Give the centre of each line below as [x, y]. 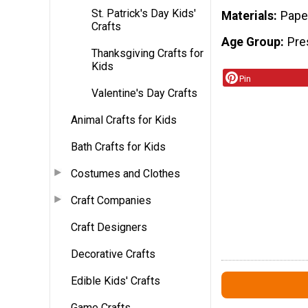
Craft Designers [109, 227]
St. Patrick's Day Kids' [144, 13]
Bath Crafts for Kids [118, 146]
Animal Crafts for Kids [124, 120]
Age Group [251, 42]
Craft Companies [111, 200]
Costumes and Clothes [125, 173]
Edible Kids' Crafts [115, 280]
